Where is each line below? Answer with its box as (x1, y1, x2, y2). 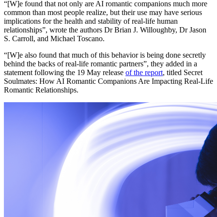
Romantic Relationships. (4, 86, 78, 94)
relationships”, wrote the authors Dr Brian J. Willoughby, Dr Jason (4, 26, 206, 34)
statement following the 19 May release (4, 68, 125, 77)
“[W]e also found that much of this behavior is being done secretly (4, 51, 206, 60)
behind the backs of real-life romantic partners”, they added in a (4, 60, 197, 68)
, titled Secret (163, 68, 202, 77)
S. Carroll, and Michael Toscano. (4, 34, 105, 43)
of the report (125, 68, 163, 77)
